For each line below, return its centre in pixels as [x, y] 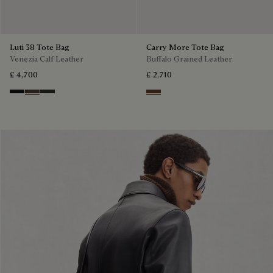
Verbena [57, 95]
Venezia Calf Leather [47, 58]
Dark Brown [171, 95]
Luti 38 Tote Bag [40, 47]
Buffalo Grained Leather [189, 58]
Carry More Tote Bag [185, 47]
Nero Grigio [34, 95]
